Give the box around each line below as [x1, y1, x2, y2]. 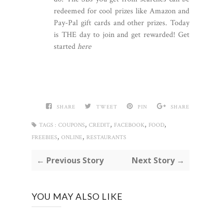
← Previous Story [37, 155, 104, 166]
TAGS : [39, 121, 56, 129]
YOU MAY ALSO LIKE [32, 191, 123, 202]
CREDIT [89, 121, 110, 129]
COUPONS [58, 121, 85, 129]
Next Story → [132, 155, 184, 166]
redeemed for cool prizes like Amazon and [54, 6, 189, 16]
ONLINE [61, 134, 82, 141]
